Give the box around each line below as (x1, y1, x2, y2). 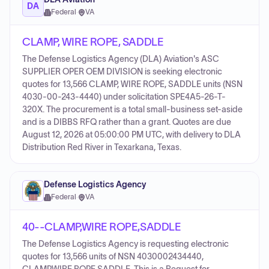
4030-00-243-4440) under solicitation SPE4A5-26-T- (22, 92, 226, 101)
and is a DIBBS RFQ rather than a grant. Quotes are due (22, 118, 231, 127)
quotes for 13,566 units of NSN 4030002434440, (22, 252, 204, 261)
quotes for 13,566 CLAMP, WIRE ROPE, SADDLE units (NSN (22, 80, 243, 89)
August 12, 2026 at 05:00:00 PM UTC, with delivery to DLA (22, 130, 241, 139)
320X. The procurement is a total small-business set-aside (22, 105, 243, 114)
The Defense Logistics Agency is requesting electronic (22, 240, 229, 249)
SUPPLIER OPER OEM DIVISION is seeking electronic (22, 67, 222, 76)
